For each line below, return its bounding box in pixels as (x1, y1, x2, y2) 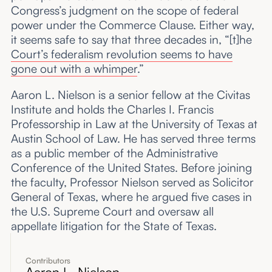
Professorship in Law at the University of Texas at (10, 116, 257, 131)
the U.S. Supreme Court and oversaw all (10, 203, 214, 219)
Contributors (25, 256, 71, 266)
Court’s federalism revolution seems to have (10, 46, 233, 61)
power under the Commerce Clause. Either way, (10, 17, 254, 32)
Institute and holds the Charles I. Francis (10, 101, 214, 117)
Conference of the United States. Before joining (10, 160, 252, 175)
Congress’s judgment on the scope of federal (10, 2, 239, 18)
